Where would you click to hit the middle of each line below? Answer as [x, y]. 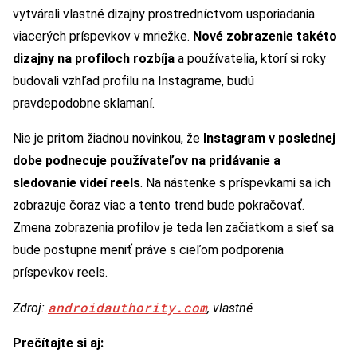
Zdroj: [30, 308]
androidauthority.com [127, 308]
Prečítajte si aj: [58, 343]
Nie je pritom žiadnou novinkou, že [108, 139]
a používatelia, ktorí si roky [250, 59]
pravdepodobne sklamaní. [84, 104]
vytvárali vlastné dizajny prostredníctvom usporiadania [164, 14]
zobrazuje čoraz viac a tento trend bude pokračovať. [159, 206]
